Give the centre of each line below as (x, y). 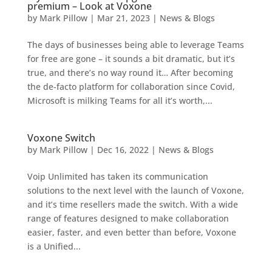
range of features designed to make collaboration (128, 219)
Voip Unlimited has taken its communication (117, 177)
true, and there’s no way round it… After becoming (130, 73)
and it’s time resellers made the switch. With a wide (132, 205)
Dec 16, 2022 (123, 150)
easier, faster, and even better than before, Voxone (131, 233)
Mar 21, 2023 (123, 18)
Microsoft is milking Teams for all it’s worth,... (120, 101)
